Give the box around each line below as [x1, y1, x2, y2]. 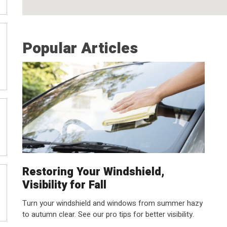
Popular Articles [22, 37, 138, 60]
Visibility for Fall [22, 177, 106, 193]
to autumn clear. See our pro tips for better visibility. [22, 209, 194, 220]
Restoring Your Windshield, [22, 164, 164, 180]
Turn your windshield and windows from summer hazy [22, 198, 203, 209]
